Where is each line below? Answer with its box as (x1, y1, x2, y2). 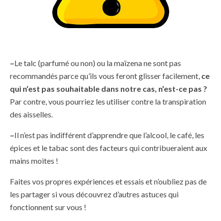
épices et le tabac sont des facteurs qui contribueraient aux (10, 143, 207, 153)
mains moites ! (10, 156, 58, 166)
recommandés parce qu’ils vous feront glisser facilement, (10, 71, 201, 81)
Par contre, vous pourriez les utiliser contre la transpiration (10, 97, 206, 107)
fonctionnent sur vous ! (10, 202, 86, 212)
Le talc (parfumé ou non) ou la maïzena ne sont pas (14, 58, 181, 68)
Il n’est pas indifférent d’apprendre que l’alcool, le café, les (14, 130, 204, 140)
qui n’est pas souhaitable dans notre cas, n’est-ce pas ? (10, 84, 207, 94)
